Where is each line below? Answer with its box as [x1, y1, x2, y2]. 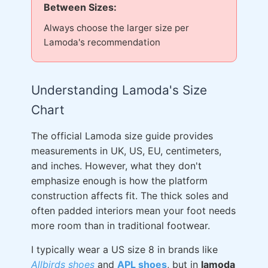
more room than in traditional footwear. [31, 219, 210, 232]
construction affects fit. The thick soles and [31, 189, 229, 202]
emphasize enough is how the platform [31, 174, 208, 187]
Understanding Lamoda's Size [31, 82, 207, 98]
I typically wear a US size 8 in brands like [31, 243, 218, 255]
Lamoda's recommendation [44, 36, 160, 48]
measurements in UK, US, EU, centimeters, [31, 144, 221, 157]
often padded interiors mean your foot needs [31, 204, 236, 217]
